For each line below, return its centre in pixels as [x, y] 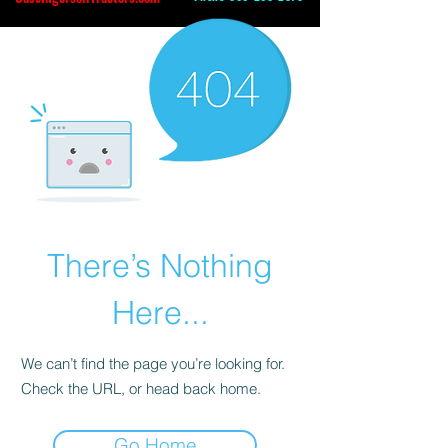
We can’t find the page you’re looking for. [153, 364]
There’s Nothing [160, 266]
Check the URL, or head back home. [141, 389]
